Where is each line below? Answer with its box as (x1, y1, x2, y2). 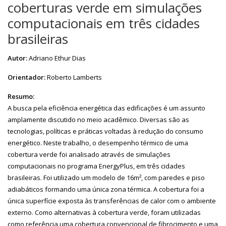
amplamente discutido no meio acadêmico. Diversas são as (8, 115, 189, 124)
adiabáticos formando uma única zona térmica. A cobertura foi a (8, 184, 204, 194)
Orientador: (8, 72, 45, 82)
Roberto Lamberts (47, 72, 102, 82)
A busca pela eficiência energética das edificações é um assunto (8, 103, 205, 112)
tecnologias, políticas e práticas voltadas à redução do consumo (8, 126, 203, 136)
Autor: (8, 53, 27, 63)
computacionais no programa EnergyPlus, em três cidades (8, 161, 185, 171)
